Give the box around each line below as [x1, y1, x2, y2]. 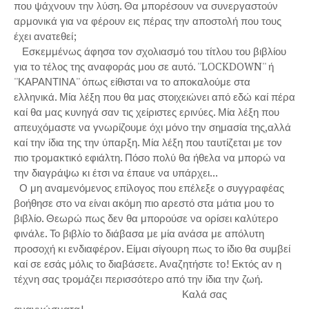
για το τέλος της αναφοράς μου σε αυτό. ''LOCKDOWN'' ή [14, 59, 274, 73]
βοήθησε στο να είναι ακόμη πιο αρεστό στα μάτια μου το [14, 196, 274, 210]
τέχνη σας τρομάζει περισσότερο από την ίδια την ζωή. [14, 272, 263, 286]
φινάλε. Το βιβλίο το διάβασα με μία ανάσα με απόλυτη [14, 226, 264, 240]
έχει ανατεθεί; [14, 29, 79, 43]
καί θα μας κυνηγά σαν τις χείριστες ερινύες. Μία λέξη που [14, 105, 279, 119]
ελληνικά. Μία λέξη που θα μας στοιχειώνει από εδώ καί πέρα [14, 90, 295, 103]
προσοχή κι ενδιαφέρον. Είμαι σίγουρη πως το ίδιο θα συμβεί [14, 241, 290, 255]
